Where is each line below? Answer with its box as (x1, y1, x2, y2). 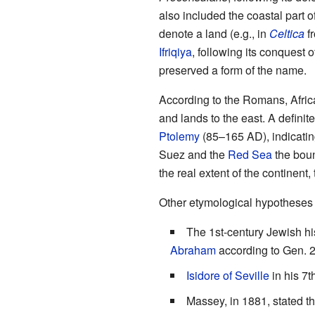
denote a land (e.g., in (158, 25, 269, 42)
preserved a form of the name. (158, 62, 307, 79)
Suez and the (158, 146, 228, 163)
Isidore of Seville (186, 267, 269, 284)
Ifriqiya (158, 44, 192, 60)
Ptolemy (158, 128, 200, 145)
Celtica (269, 25, 304, 42)
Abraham (169, 242, 216, 259)
